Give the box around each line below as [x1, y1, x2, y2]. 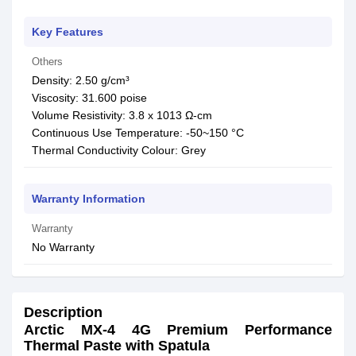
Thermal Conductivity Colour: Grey [32, 144, 206, 157]
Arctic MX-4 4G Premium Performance [24, 322, 332, 338]
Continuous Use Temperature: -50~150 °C [32, 126, 244, 139]
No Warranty [32, 241, 95, 253]
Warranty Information [32, 192, 145, 205]
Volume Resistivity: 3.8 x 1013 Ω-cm [32, 109, 212, 122]
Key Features [32, 25, 103, 38]
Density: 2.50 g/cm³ [32, 74, 130, 87]
